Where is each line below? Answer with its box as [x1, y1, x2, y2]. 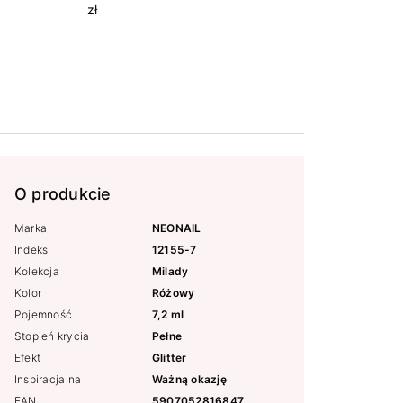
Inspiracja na [14, 372, 82, 387]
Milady [152, 264, 189, 279]
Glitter [152, 351, 187, 365]
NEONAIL [152, 221, 201, 236]
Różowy [152, 286, 195, 300]
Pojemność [14, 308, 73, 322]
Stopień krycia [14, 329, 90, 344]
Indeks [14, 243, 49, 257]
